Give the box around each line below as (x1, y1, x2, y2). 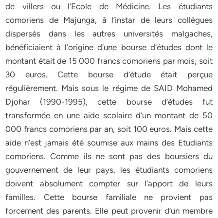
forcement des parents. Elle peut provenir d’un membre (5, 206, 213, 216)
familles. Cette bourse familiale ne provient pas (5, 192, 213, 202)
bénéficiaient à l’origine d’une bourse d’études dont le (5, 42, 213, 52)
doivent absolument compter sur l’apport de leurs (5, 179, 213, 188)
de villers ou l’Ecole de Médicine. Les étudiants (5, 1, 213, 11)
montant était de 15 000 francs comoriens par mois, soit (5, 56, 213, 66)
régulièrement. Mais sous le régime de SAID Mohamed (5, 83, 213, 93)
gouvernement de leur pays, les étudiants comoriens (5, 165, 213, 175)
